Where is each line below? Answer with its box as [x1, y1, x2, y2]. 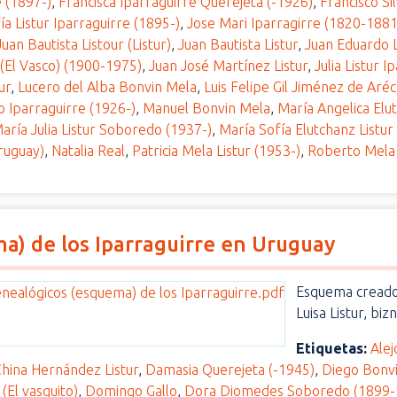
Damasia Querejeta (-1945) [145, 362, 315, 378]
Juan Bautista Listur [178, 36, 299, 52]
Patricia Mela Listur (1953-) [132, 143, 301, 159]
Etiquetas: [296, 340, 368, 356]
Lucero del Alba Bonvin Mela [18, 79, 198, 95]
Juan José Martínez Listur [149, 58, 308, 74]
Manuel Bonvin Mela [143, 100, 271, 116]
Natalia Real [51, 143, 126, 159]
